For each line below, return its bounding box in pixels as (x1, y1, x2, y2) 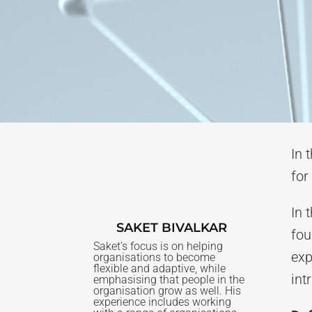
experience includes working (93, 295, 232, 309)
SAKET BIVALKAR (116, 220, 228, 236)
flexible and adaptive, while (93, 262, 226, 276)
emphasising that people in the (93, 273, 245, 287)
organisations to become (93, 251, 216, 265)
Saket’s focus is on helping (93, 240, 224, 253)
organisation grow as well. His (93, 284, 242, 298)
